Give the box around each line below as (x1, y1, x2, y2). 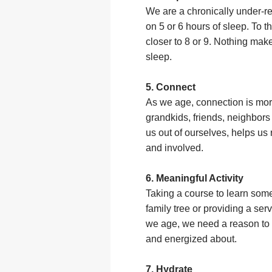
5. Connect (146, 82, 195, 93)
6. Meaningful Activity (146, 173, 243, 184)
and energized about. (146, 234, 243, 245)
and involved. (146, 143, 209, 154)
